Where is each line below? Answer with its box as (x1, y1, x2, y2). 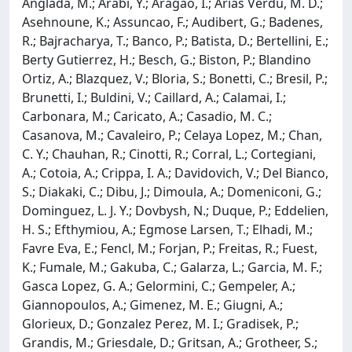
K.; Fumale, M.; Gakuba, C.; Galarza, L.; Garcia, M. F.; (22, 258, 322, 276)
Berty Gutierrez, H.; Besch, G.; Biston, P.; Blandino (22, 50, 311, 68)
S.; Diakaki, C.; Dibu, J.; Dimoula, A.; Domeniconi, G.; (22, 182, 321, 200)
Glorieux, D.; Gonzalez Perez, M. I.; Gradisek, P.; (22, 314, 299, 332)
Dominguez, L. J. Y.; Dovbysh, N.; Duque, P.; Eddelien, (22, 201, 328, 219)
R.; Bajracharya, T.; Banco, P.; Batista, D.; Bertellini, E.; (22, 31, 328, 49)
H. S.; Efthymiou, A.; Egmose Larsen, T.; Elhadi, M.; (22, 220, 313, 238)
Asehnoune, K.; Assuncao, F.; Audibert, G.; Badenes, (22, 13, 323, 31)
